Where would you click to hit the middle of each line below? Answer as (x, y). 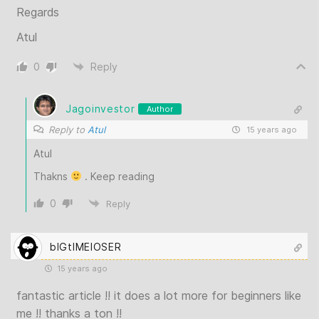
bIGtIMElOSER (86, 247)
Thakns (52, 176)
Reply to (68, 129)
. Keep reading (118, 176)
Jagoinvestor (100, 109)
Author (160, 109)
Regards (38, 12)
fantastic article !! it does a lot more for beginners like (159, 295)
